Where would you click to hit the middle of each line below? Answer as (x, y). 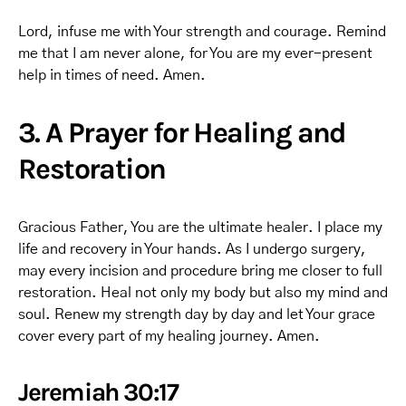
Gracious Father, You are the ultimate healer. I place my (200, 227)
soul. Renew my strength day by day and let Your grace (197, 314)
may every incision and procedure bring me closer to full (200, 271)
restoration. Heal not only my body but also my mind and (203, 293)
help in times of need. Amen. (112, 75)
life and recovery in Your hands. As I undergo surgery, (192, 249)
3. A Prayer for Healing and (182, 133)
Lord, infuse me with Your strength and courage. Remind (202, 32)
